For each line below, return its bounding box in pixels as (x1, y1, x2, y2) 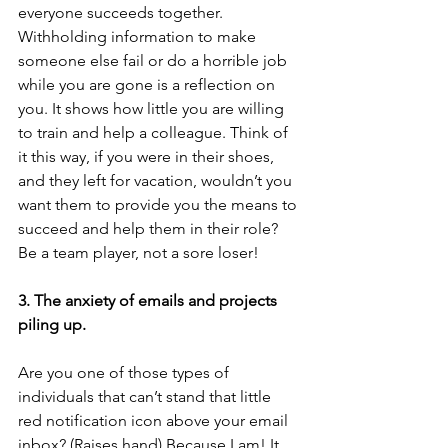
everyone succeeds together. (18, 3, 227, 23)
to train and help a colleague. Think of (18, 123, 292, 143)
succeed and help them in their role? (18, 219, 282, 239)
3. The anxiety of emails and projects (18, 291, 281, 311)
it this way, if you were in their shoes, (18, 147, 278, 167)
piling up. (18, 315, 86, 335)
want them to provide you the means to (18, 195, 301, 215)
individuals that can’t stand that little (18, 387, 275, 407)
